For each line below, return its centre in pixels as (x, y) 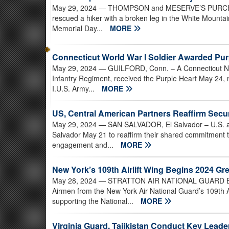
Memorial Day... (78, 28)
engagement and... (84, 145)
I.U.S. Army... (74, 89)
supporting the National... (94, 201)
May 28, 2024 (74, 181)
